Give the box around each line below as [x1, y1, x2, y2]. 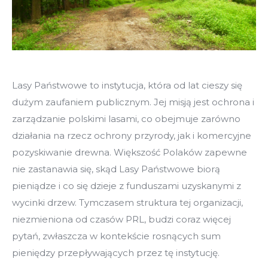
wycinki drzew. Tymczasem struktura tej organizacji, [12, 196, 243, 208]
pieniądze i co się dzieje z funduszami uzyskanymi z [12, 179, 241, 191]
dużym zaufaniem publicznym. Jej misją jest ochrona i [12, 96, 254, 108]
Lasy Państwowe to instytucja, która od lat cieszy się [12, 79, 242, 91]
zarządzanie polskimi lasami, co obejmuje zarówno [12, 112, 240, 124]
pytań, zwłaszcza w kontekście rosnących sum [12, 230, 221, 242]
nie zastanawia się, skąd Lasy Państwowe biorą [12, 163, 220, 175]
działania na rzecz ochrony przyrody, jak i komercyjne [12, 129, 251, 141]
